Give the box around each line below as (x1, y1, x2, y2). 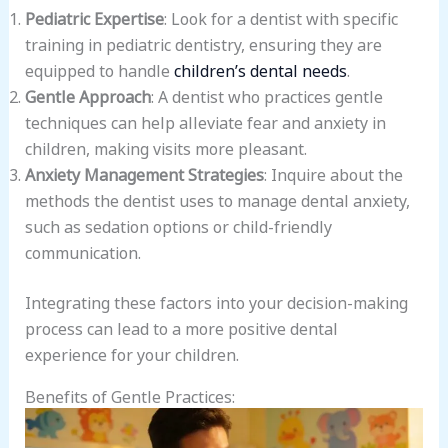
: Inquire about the (263, 159, 403, 188)
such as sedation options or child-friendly (24, 211, 332, 240)
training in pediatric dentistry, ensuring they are (24, 29, 382, 58)
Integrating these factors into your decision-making (24, 287, 408, 316)
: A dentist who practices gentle (150, 81, 383, 110)
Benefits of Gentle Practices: (24, 381, 235, 410)
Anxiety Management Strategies (24, 159, 264, 188)
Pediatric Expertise (24, 3, 164, 32)
